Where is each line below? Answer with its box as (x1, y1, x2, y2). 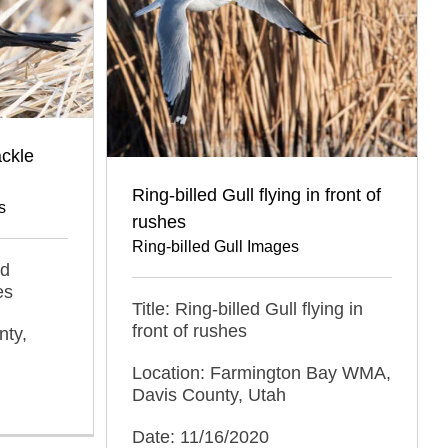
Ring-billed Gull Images (132, 237, 299, 255)
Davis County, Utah (132, 384, 286, 405)
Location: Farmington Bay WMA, (132, 362, 391, 383)
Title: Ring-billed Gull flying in (132, 298, 363, 319)
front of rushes (132, 320, 247, 341)
